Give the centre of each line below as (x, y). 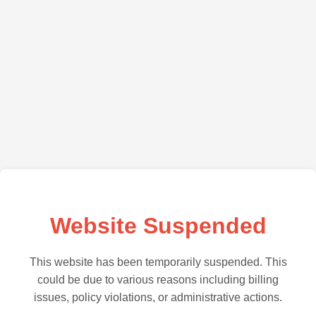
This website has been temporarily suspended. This (158, 262)
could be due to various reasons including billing (158, 279)
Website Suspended (158, 225)
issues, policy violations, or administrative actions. (158, 297)
